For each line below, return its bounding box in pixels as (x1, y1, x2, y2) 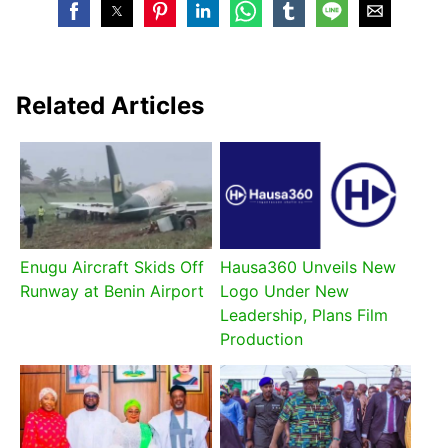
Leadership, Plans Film (219, 305, 388, 326)
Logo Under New (219, 281, 349, 302)
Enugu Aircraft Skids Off (20, 257, 205, 278)
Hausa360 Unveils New (219, 257, 396, 278)
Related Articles (16, 91, 204, 121)
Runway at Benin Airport (20, 281, 205, 302)
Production (219, 329, 303, 350)
